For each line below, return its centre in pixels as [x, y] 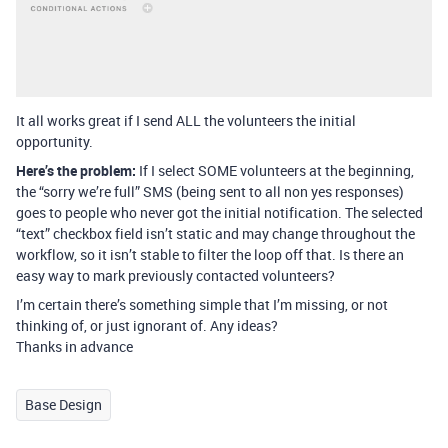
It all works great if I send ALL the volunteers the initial [186, 120]
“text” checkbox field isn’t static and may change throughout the [215, 233]
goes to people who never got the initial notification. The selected [219, 212]
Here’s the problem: [76, 170]
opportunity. [54, 141]
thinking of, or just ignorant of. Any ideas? [147, 325]
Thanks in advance [74, 346]
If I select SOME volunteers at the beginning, [275, 170]
